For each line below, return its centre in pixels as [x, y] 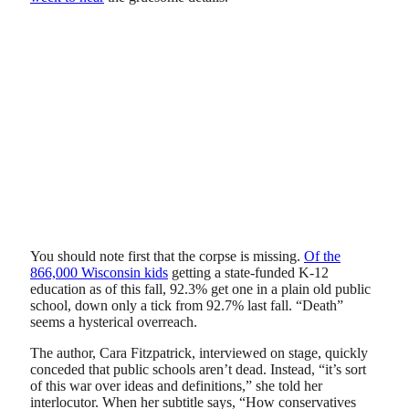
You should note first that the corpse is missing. [167, 257]
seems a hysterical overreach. [114, 322]
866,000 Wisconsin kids [99, 273]
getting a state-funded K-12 [248, 273]
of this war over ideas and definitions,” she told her [176, 385]
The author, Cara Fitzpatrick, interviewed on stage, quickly [199, 352]
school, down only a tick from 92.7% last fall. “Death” [187, 306]
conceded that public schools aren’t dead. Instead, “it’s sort [198, 369]
